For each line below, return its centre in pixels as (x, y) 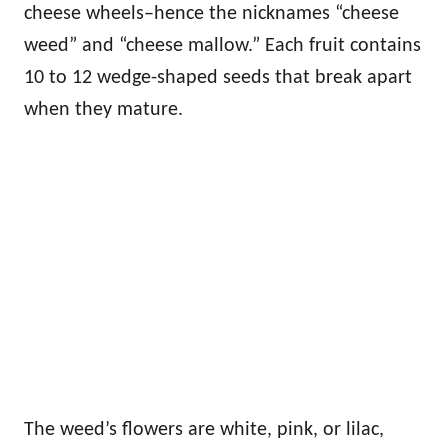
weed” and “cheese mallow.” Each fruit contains (222, 45)
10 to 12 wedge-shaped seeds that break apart (218, 77)
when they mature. (103, 109)
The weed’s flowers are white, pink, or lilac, (204, 429)
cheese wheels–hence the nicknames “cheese (211, 13)
